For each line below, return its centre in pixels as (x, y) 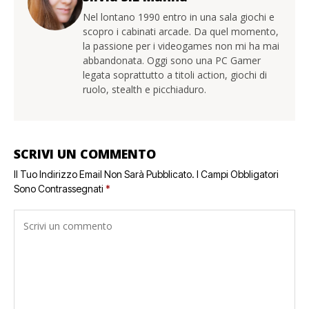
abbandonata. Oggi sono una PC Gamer (172, 61)
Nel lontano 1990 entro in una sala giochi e (179, 17)
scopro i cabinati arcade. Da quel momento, (181, 32)
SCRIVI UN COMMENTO (85, 154)
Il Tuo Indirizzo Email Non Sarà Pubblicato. (104, 175)
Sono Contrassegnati (60, 189)
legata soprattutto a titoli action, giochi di (175, 75)
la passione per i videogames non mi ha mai (181, 46)
